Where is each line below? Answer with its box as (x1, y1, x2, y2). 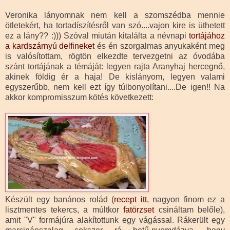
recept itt (114, 195, 147, 204)
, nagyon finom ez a (146, 195, 225, 204)
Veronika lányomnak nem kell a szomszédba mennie (5, 10, 225, 20)
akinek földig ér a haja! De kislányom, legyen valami (5, 72, 225, 81)
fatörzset (123, 205, 154, 214)
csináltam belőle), (154, 205, 225, 214)
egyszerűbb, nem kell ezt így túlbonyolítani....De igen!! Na (5, 82, 225, 91)
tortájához (189, 31, 225, 40)
